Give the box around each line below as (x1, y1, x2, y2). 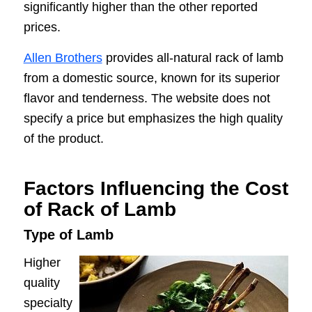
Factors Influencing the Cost (23, 177, 288, 199)
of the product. (23, 131, 104, 146)
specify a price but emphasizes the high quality (23, 111, 283, 125)
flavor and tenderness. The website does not (23, 91, 270, 105)
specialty (23, 296, 72, 311)
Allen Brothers (23, 50, 102, 65)
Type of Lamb (23, 226, 114, 242)
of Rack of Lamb (23, 198, 176, 220)
